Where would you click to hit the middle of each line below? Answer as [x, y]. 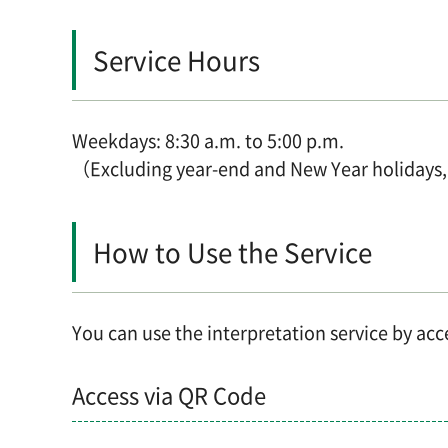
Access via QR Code [169, 394]
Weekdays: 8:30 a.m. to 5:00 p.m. [208, 140]
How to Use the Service [232, 251]
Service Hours [176, 59]
